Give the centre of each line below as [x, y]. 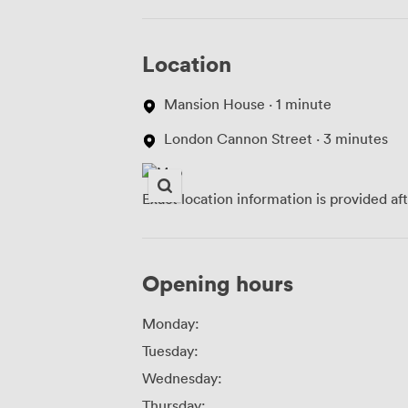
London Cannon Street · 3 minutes [276, 139]
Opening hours [218, 283]
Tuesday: [170, 351]
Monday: [171, 324]
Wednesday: [182, 378]
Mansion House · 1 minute [248, 104]
